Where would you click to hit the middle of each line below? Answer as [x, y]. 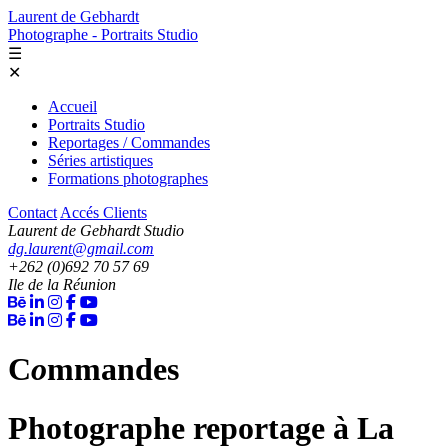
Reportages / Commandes [129, 142]
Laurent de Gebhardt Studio [96, 230]
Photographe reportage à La [201, 427]
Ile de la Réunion [62, 284]
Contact [32, 212]
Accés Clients [103, 212]
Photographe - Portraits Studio [103, 34]
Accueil [72, 106]
